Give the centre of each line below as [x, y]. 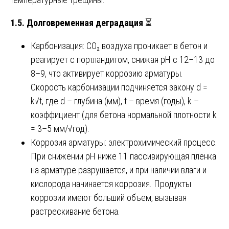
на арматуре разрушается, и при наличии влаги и [119, 170]
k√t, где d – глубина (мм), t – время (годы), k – [115, 101]
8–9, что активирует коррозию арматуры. [107, 73]
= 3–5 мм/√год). [60, 128]
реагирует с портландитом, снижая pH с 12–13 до [123, 59]
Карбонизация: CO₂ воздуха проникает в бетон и [119, 45]
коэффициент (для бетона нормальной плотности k [124, 114]
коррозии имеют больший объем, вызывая [109, 197]
